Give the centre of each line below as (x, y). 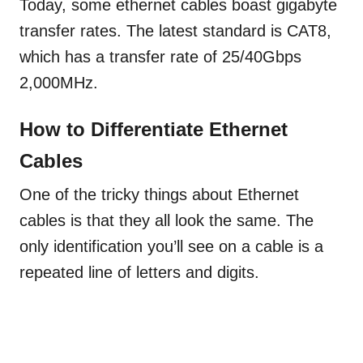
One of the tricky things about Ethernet (159, 195)
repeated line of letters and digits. (142, 273)
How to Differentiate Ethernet (154, 130)
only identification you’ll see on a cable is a (171, 247)
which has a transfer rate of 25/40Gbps (160, 57)
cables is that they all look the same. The (167, 221)
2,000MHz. (59, 83)
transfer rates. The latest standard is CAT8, (175, 31)
